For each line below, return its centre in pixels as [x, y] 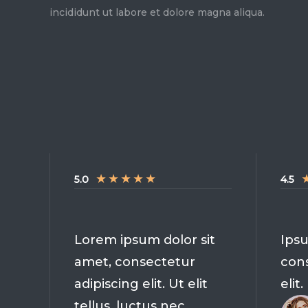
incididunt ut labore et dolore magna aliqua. [157, 12]
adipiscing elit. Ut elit [141, 284]
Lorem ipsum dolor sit [145, 240]
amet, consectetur [135, 262]
